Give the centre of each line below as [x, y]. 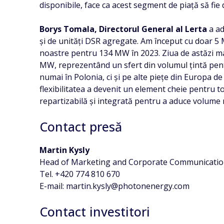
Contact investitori [95, 211]
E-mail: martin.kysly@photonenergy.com [115, 186]
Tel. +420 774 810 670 [80, 174]
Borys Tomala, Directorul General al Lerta [123, 29]
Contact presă [81, 126]
